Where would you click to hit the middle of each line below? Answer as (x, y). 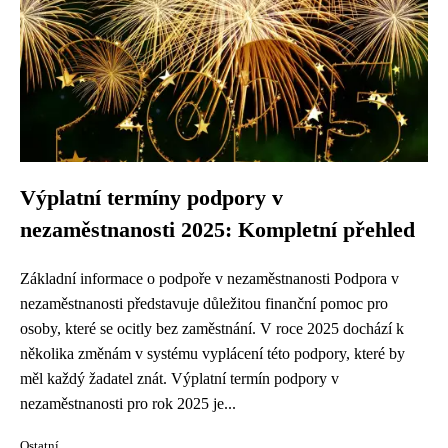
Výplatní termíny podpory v (151, 198)
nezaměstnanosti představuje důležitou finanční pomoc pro (204, 303)
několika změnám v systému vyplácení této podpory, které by (212, 353)
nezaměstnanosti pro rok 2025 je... (128, 403)
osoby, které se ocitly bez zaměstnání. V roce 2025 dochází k (212, 328)
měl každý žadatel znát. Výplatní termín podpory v (179, 378)
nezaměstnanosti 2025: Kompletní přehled (217, 230)
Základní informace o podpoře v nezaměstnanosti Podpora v (209, 278)
